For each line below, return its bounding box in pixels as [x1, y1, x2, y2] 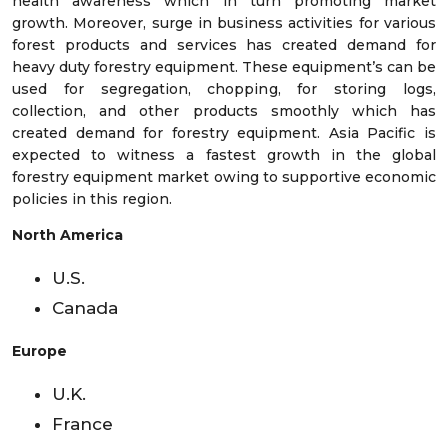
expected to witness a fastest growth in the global [12, 146, 436, 165]
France [52, 414, 113, 435]
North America [12, 226, 123, 245]
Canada [52, 298, 118, 319]
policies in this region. [12, 190, 172, 209]
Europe [12, 342, 67, 361]
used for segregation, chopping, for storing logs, [12, 80, 436, 99]
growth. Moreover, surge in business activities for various [12, 14, 436, 33]
